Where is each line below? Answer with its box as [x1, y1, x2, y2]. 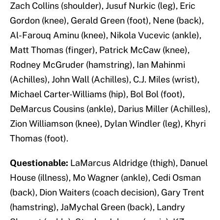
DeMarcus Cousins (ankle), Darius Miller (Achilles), [10, 104, 210, 114]
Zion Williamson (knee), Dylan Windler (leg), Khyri [10, 118, 206, 129]
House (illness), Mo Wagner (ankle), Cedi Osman [10, 172, 201, 183]
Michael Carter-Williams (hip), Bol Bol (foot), [10, 89, 185, 100]
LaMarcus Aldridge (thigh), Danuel [68, 158, 208, 168]
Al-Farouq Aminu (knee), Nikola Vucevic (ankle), [10, 30, 201, 41]
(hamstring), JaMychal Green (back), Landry [10, 202, 185, 213]
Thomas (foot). [10, 133, 68, 144]
